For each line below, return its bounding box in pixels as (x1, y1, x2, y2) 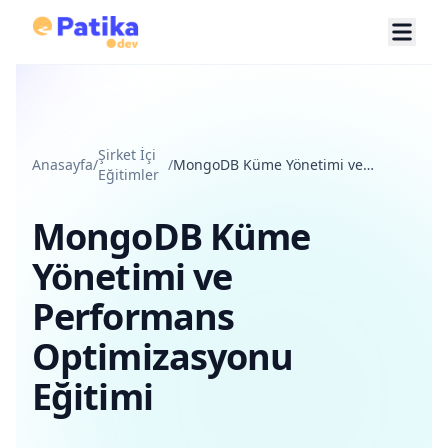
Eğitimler (98, 165, 159, 184)
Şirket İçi (98, 145, 156, 164)
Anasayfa (32, 155, 93, 174)
